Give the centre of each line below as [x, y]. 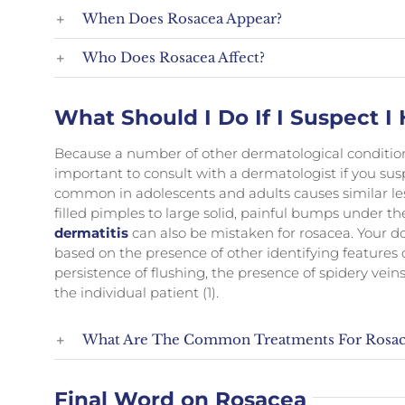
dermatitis [92, 233]
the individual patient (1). [137, 292]
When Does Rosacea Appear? [183, 19]
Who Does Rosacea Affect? [174, 57]
